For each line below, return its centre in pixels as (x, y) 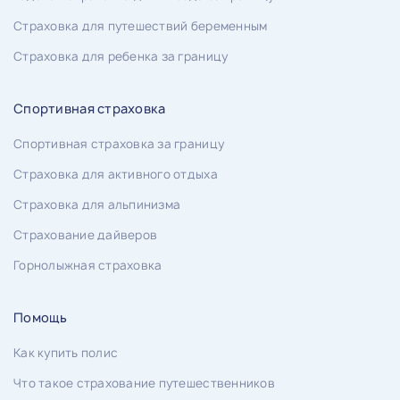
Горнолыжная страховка (88, 265)
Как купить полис (66, 352)
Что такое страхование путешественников (144, 383)
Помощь (41, 317)
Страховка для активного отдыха (116, 174)
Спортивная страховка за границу (119, 143)
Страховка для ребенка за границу (121, 56)
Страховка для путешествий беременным (141, 25)
